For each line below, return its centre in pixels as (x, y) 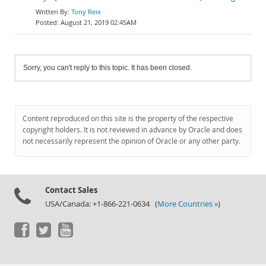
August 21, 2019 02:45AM (99, 22)
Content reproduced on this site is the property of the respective (128, 118)
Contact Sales (71, 190)
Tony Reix (86, 12)
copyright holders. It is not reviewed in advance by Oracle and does (132, 130)
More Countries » (188, 204)
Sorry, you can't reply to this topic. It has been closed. (107, 68)
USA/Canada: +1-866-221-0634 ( (101, 204)
